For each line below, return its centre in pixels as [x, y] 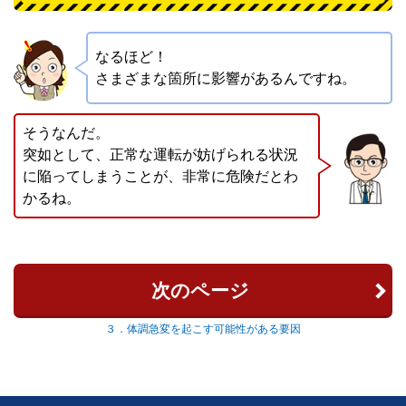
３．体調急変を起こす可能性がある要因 [203, 329]
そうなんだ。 [66, 132]
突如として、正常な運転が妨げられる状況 [160, 154]
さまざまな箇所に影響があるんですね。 [226, 78]
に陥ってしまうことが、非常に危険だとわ [160, 176]
